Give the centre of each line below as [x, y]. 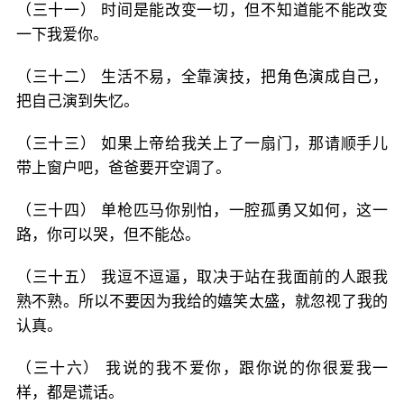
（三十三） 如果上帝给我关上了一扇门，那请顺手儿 [202, 143]
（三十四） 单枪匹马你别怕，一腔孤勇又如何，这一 [202, 210]
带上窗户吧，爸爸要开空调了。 [124, 168]
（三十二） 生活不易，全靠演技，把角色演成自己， [202, 77]
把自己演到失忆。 [78, 101]
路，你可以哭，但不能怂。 [108, 234]
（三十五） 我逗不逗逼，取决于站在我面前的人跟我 [202, 277]
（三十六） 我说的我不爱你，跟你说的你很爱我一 [202, 368]
